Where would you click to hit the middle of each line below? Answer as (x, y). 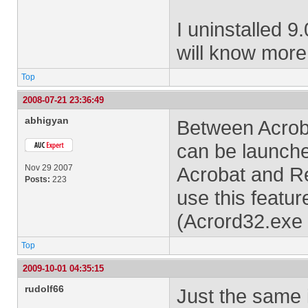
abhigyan (47, 120)
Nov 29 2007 (49, 168)
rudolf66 (44, 289)
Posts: (37, 179)
